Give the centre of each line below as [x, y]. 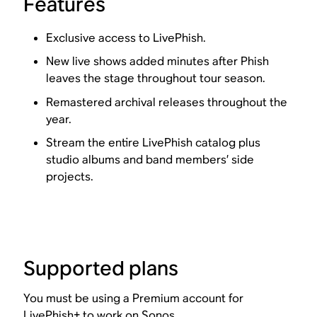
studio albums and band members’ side [150, 160]
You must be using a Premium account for [134, 299]
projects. [70, 177]
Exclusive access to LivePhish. [126, 38]
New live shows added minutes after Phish [158, 62]
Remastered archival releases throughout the [167, 102]
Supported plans [101, 269]
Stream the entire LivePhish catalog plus [154, 143]
